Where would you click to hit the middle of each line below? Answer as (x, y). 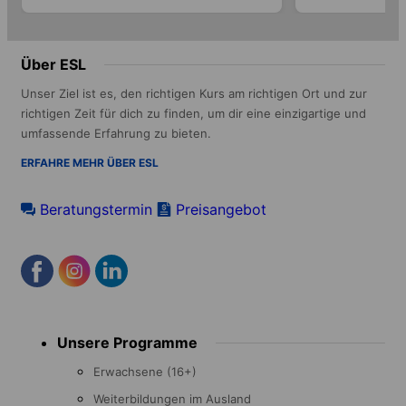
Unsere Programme (127, 342)
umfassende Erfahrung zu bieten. (116, 133)
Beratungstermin (96, 209)
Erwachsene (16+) (145, 371)
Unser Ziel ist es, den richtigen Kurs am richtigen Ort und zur (194, 93)
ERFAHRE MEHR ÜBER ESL (90, 162)
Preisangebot (221, 209)
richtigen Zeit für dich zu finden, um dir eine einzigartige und (193, 113)
